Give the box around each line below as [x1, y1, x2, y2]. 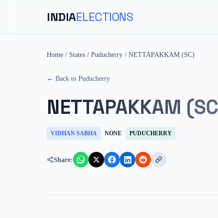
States [69, 51, 85, 58]
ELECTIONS [75, 9, 133, 24]
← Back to [47, 75, 78, 82]
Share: [54, 156, 73, 163]
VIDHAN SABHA [51, 130, 97, 137]
